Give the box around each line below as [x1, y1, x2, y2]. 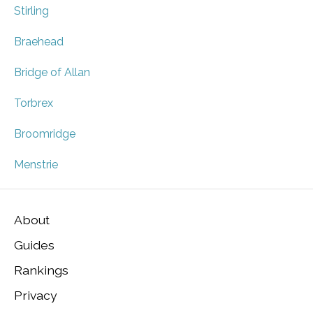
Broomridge [14, 127, 75, 141]
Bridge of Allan [14, 66, 90, 80]
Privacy [14, 287, 57, 303]
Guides [14, 237, 54, 252]
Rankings [14, 262, 68, 277]
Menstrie [14, 158, 58, 172]
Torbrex [14, 96, 53, 110]
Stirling [14, 4, 49, 18]
